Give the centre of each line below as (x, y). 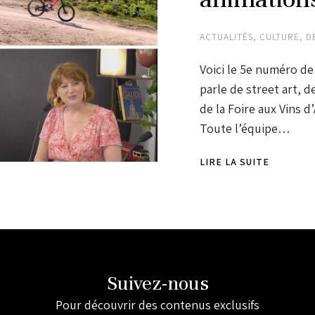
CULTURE (279, 37)
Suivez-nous (157, 283)
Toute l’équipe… (245, 128)
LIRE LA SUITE (234, 162)
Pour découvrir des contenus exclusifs (157, 305)
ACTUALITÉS (226, 37)
